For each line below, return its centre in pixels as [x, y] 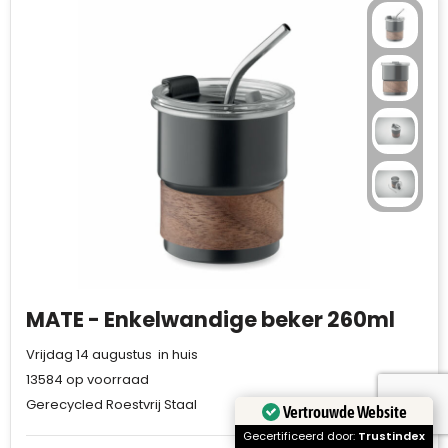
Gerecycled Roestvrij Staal [111, 404]
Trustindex [391, 436]
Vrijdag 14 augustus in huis [111, 354]
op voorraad [105, 379]
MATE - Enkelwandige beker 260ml [210, 319]
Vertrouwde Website [344, 411]
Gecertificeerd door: [300, 436]
